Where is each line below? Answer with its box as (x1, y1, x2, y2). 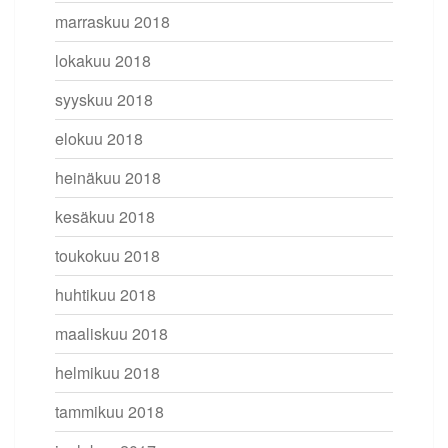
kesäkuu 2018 (55, 204, 155, 228)
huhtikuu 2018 (55, 282, 156, 306)
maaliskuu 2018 (55, 321, 168, 345)
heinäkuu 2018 (55, 165, 161, 189)
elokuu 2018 (55, 126, 143, 150)
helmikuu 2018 (55, 360, 160, 384)
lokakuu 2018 (55, 48, 151, 72)
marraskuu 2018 (55, 9, 170, 33)
